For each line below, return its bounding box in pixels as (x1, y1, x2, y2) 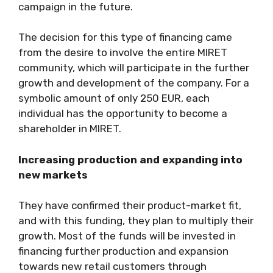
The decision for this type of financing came (18, 31, 232, 44)
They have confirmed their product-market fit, (18, 199, 241, 212)
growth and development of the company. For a (18, 77, 249, 90)
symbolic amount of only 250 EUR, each (18, 92, 210, 105)
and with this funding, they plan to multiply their (18, 214, 253, 227)
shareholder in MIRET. (18, 122, 121, 135)
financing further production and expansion (18, 245, 229, 258)
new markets (18, 168, 88, 181)
